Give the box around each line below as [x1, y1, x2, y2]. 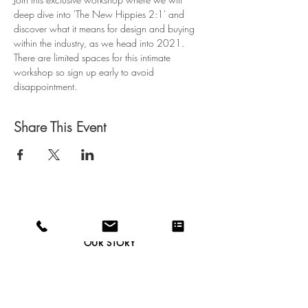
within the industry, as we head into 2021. [14, 36, 184, 50]
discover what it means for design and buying [14, 22, 197, 36]
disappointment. [14, 80, 77, 93]
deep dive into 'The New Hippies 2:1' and [14, 8, 187, 21]
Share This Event [14, 118, 106, 137]
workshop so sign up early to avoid [14, 65, 157, 79]
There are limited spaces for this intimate [14, 51, 173, 65]
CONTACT [85, 267, 130, 280]
